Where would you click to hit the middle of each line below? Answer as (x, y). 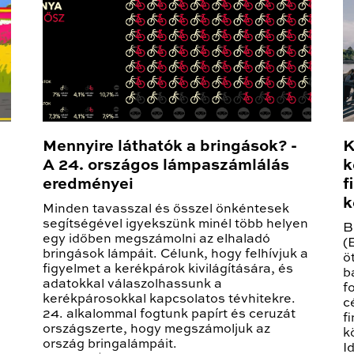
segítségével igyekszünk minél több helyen (175, 225)
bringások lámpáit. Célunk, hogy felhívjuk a (175, 255)
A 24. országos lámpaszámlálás (166, 166)
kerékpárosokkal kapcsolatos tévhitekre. (169, 300)
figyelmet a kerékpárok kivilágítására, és (168, 270)
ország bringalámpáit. (110, 345)
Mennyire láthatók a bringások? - (170, 147)
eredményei (88, 185)
